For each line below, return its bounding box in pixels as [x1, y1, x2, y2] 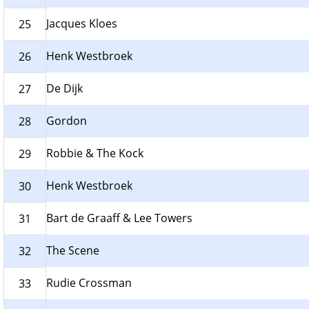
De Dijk [46, 81, 83, 97]
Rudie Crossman [46, 275, 132, 291]
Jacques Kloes [46, 16, 117, 32]
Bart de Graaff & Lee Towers [46, 210, 192, 226]
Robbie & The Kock [46, 146, 143, 161]
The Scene [46, 243, 99, 259]
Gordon [46, 113, 87, 129]
